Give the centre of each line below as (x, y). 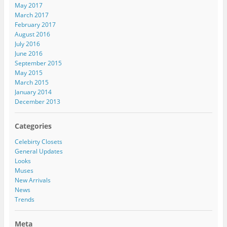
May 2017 (28, 6)
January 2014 (33, 92)
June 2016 (28, 54)
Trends (24, 200)
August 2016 (32, 34)
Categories (33, 126)
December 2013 (37, 102)
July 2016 (27, 44)
